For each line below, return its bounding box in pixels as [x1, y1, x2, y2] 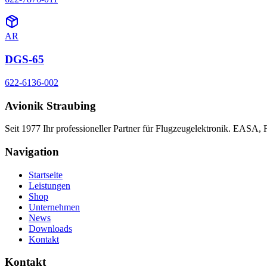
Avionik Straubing [5, 99, 96, 112]
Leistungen [29, 180, 70, 191]
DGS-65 [5, 53, 44, 66]
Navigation [5, 145, 59, 158]
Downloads [29, 223, 72, 234]
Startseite [29, 169, 63, 180]
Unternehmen [29, 201, 80, 212]
